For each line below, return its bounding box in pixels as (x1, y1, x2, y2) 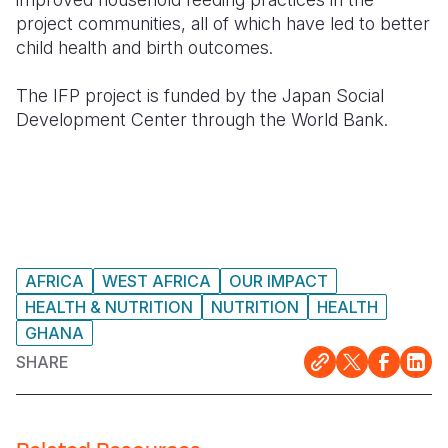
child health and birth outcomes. (16, 37, 273, 58)
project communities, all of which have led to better (16, 13, 430, 34)
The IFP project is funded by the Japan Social (16, 85, 384, 106)
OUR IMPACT (229, 271, 328, 291)
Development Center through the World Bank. (16, 109, 388, 130)
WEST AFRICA (102, 271, 211, 291)
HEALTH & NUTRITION (25, 297, 193, 317)
